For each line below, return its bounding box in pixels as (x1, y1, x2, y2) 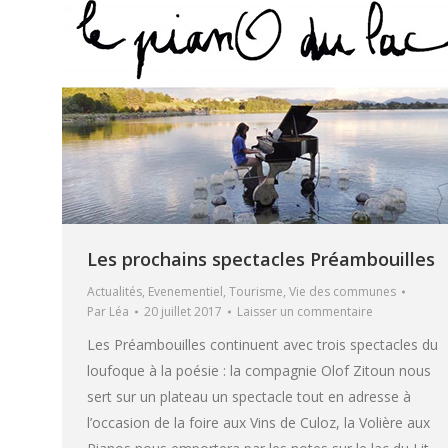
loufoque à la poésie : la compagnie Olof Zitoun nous (87, 361, 431, 381)
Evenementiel (148, 283, 223, 301)
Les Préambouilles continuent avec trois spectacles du (87, 335, 438, 355)
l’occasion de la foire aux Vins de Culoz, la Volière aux (87, 413, 430, 433)
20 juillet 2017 (144, 303, 222, 321)
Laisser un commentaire (237, 303, 373, 321)
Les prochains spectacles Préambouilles (87, 247, 435, 272)
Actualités (87, 283, 142, 301)
